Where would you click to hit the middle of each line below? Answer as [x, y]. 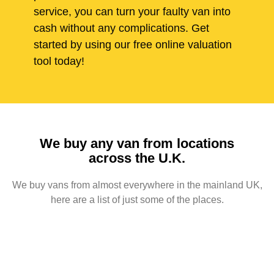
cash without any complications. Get [121, 28]
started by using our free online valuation [133, 45]
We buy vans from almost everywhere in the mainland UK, [137, 185]
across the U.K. [137, 158]
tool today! [59, 61]
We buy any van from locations [137, 144]
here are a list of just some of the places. [137, 200]
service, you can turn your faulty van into [132, 12]
